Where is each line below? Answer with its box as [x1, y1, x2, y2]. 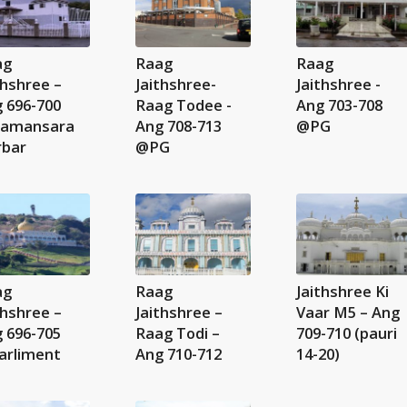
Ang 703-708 [295, 94, 382, 116]
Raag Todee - [134, 94, 232, 116]
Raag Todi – [134, 323, 220, 344]
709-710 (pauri [295, 323, 397, 344]
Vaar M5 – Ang [295, 302, 400, 323]
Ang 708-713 [134, 115, 222, 137]
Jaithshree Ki [295, 281, 389, 303]
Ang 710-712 [134, 343, 222, 365]
